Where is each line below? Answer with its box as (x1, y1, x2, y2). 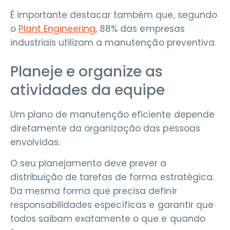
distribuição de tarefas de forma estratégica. (10, 171, 214, 184)
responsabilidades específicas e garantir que (10, 199, 214, 212)
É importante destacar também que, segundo (10, 8, 217, 21)
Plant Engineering (18, 22, 96, 35)
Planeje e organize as (10, 61, 163, 82)
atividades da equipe (10, 80, 165, 100)
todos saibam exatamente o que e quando (10, 213, 205, 225)
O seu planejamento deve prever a (10, 157, 167, 170)
